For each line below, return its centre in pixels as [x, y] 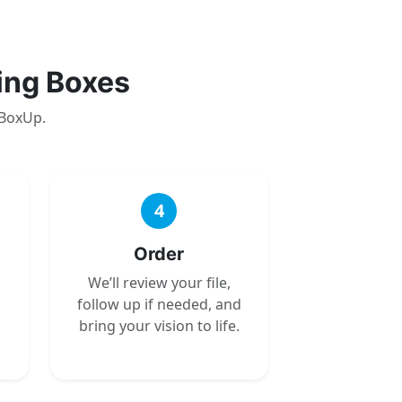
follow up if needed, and [159, 304]
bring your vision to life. [159, 325]
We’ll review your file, [159, 282]
